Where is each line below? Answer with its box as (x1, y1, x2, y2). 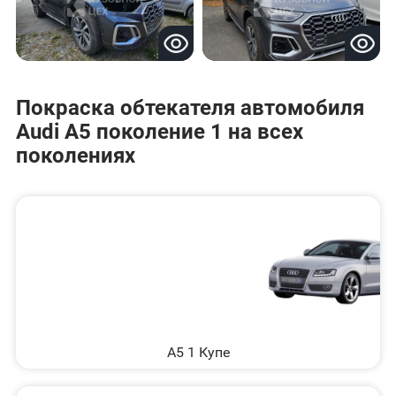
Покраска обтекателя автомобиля (15, 95, 364, 121)
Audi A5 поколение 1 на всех (15, 119, 303, 145)
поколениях (15, 143, 135, 169)
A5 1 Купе (166, 343, 230, 361)
